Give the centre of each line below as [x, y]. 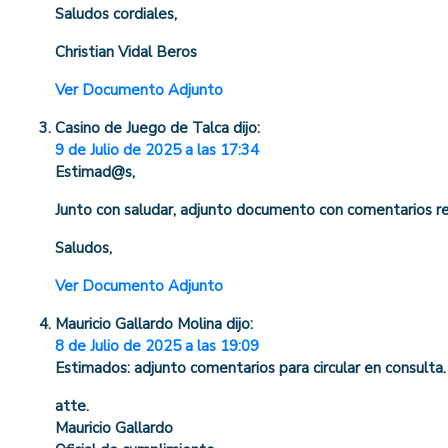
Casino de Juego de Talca [142, 128]
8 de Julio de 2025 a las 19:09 [157, 346]
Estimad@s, [95, 172]
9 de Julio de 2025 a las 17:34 [157, 150]
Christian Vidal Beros [126, 52]
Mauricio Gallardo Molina [138, 324]
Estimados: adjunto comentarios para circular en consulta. [250, 368]
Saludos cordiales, [116, 14]
